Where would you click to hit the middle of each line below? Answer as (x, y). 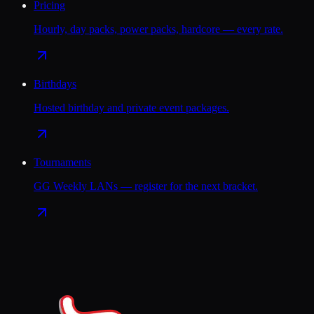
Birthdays (55, 84)
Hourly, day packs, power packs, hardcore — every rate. (158, 29)
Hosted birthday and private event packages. (131, 108)
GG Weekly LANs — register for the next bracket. (146, 186)
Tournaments (62, 163)
